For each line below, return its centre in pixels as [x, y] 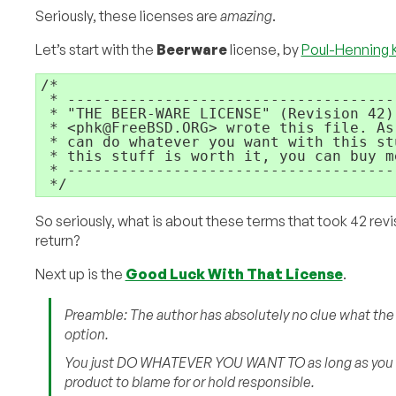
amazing [246, 15]
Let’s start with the [95, 49]
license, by [264, 49]
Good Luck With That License [234, 274]
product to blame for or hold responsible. [189, 381]
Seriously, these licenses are [127, 15]
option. [86, 334]
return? [57, 240]
